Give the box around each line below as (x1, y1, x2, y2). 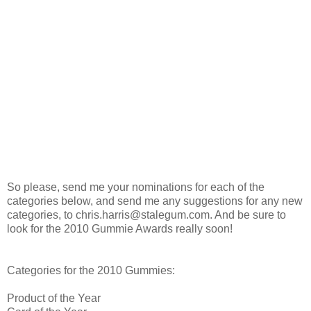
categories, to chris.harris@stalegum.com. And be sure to (7, 208, 286, 221)
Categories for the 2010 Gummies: (7, 264, 175, 276)
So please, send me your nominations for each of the (7, 180, 264, 193)
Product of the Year (7, 292, 101, 304)
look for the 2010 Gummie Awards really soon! (7, 222, 233, 235)
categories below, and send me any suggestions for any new (7, 194, 303, 207)
